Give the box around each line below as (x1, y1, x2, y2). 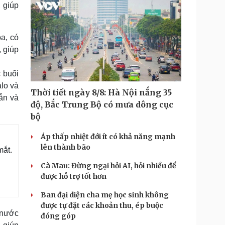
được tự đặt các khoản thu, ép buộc (41, 201, 163, 210)
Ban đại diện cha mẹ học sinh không (41, 190, 169, 199)
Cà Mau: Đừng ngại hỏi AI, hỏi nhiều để (41, 161, 176, 170)
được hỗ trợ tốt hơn (41, 172, 106, 181)
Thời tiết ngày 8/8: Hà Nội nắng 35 (31, 87, 172, 97)
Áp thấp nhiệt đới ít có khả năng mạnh (41, 132, 175, 141)
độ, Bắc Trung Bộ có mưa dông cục (31, 99, 173, 109)
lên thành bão (41, 143, 90, 152)
